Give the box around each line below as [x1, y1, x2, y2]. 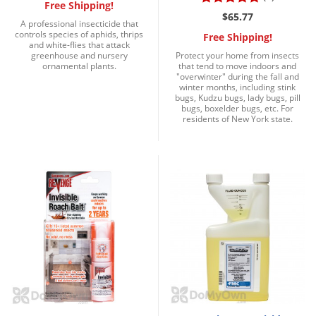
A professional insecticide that [20, 17, 138, 30]
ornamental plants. [42, 59, 116, 72]
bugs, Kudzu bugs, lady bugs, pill [174, 91, 300, 104]
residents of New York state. [182, 112, 293, 125]
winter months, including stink [179, 80, 296, 93]
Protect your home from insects [176, 49, 299, 61]
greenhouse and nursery [30, 49, 128, 61]
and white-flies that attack [28, 38, 130, 51]
